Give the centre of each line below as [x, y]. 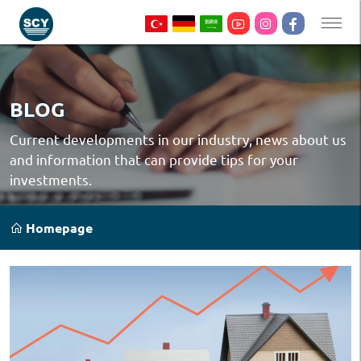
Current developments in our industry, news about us [178, 139]
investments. [51, 179]
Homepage [58, 228]
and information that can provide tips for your [154, 159]
